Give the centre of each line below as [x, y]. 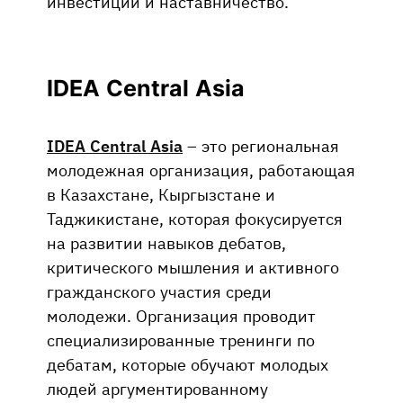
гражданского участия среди [159, 291]
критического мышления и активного [193, 267]
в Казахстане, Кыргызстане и [161, 194]
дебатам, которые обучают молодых [188, 364]
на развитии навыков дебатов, [166, 242]
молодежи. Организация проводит [181, 315]
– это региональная [261, 145]
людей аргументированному [157, 388]
